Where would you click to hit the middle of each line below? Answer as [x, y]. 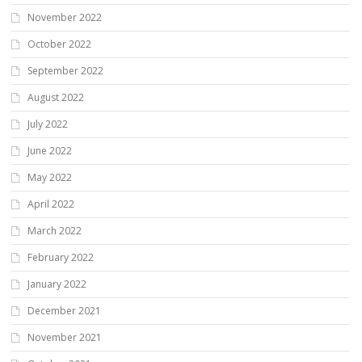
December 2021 [64, 311]
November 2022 [65, 18]
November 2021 [65, 338]
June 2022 [50, 151]
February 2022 [61, 258]
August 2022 [56, 98]
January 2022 [57, 284]
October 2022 [59, 44]
